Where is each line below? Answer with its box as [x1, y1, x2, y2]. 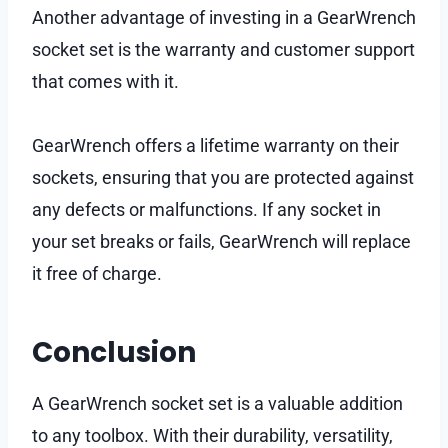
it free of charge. [32, 262, 162, 284]
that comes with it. [32, 70, 183, 92]
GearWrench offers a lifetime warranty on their [32, 134, 399, 156]
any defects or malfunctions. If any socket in [32, 198, 381, 220]
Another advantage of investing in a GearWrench [32, 6, 416, 28]
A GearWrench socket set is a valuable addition [32, 392, 403, 414]
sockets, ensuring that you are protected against [32, 166, 414, 188]
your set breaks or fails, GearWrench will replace [32, 230, 411, 252]
